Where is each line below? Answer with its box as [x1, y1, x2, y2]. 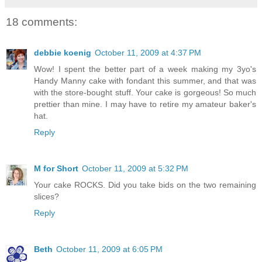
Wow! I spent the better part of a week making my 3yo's [34, 64, 256, 74]
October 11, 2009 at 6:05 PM [56, 244, 163, 254]
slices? [34, 191, 59, 201]
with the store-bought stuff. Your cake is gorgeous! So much [34, 87, 256, 97]
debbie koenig [34, 47, 91, 57]
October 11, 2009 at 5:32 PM [82, 163, 188, 173]
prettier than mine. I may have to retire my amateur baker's [34, 99, 256, 109]
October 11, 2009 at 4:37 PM [95, 47, 201, 57]
